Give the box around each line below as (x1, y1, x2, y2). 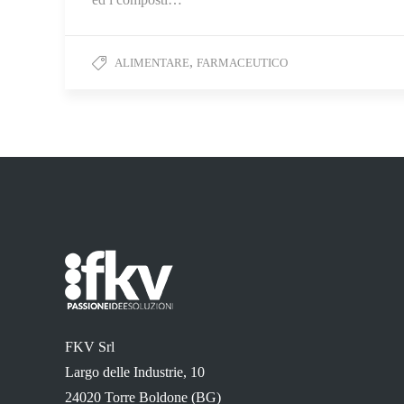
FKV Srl (65, 339, 115, 355)
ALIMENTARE (115, 56, 189, 70)
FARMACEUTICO (197, 56, 288, 70)
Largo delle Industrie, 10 (65, 364, 205, 381)
